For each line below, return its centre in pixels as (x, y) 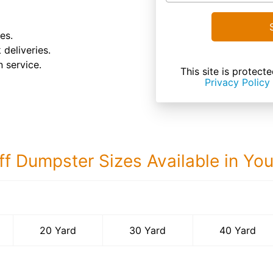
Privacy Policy (237, 82)
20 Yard (58, 230)
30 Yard (148, 230)
